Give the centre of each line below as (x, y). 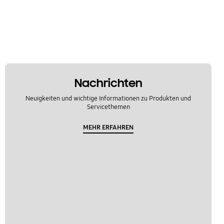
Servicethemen (108, 107)
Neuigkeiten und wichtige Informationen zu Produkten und (108, 98)
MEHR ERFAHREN (108, 127)
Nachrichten (108, 83)
